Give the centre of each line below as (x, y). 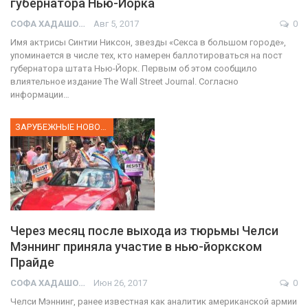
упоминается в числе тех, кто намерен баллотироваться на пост (146, 56)
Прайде (32, 263)
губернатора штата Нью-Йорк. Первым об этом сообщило (134, 69)
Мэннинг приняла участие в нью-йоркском (136, 247)
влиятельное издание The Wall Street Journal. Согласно (124, 82)
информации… (40, 95)
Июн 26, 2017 (120, 283)
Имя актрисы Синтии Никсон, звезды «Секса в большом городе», (148, 43)
